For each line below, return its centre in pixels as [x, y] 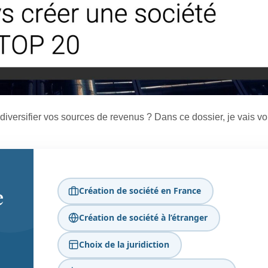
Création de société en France [140, 191]
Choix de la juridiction [124, 245]
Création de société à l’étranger [143, 218]
